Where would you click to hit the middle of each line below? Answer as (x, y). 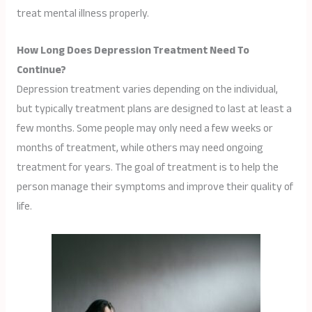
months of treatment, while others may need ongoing (140, 148)
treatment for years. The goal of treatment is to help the (147, 168)
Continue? (41, 70)
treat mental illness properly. (83, 14)
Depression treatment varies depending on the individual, (147, 90)
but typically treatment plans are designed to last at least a (154, 109)
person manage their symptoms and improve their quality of (155, 187)
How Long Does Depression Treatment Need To (133, 51)
